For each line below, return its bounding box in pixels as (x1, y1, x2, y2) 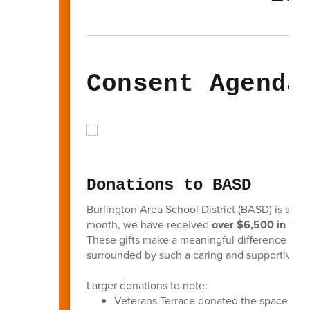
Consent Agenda (86, 69, 302, 98)
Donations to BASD (86, 175, 251, 194)
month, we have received (86, 216, 212, 232)
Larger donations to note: (86, 277, 208, 293)
